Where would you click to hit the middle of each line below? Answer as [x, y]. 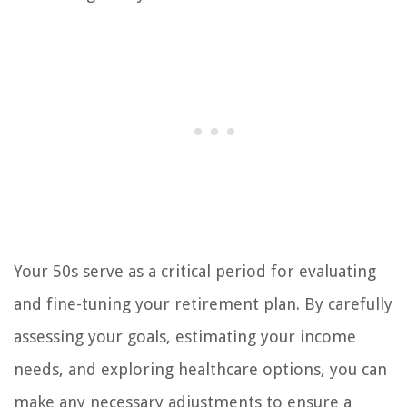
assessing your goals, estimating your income [185, 337]
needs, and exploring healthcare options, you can [200, 370]
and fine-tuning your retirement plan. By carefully [203, 304]
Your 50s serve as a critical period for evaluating [195, 272]
